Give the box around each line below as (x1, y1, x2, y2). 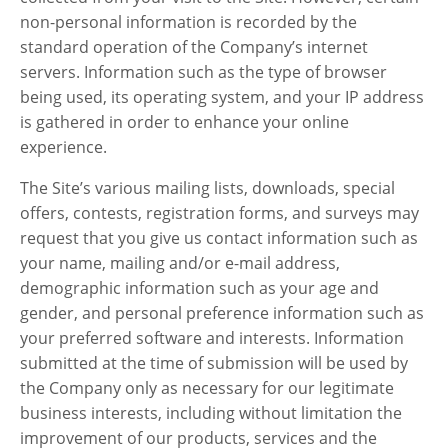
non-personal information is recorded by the (20, 11, 357, 33)
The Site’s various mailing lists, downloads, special (20, 177, 395, 199)
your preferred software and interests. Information (20, 327, 404, 349)
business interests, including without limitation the (20, 402, 402, 424)
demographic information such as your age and (20, 277, 379, 299)
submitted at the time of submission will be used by (20, 352, 408, 374)
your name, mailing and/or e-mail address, (20, 252, 340, 274)
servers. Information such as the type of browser (20, 61, 387, 83)
